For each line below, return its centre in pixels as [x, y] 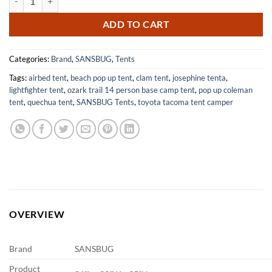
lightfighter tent [36, 90]
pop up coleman [226, 90]
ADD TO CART [136, 25]
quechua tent [50, 102]
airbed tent [48, 78]
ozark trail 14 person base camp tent [131, 90]
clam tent [152, 78]
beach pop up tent [101, 78]
